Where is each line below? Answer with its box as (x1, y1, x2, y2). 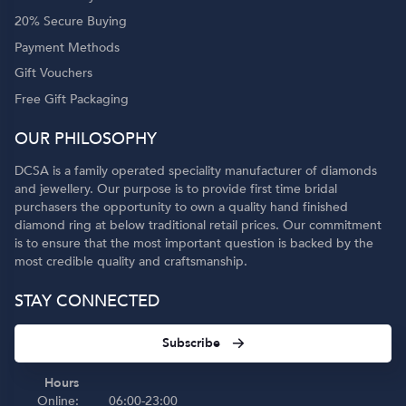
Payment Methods (14, 38, 121, 56)
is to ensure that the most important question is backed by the (14, 235, 374, 253)
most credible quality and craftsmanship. (14, 253, 248, 271)
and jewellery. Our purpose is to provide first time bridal (14, 180, 338, 198)
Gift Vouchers (14, 64, 93, 82)
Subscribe (161, 334, 220, 353)
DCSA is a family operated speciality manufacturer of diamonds (14, 162, 378, 180)
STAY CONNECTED (14, 290, 160, 314)
